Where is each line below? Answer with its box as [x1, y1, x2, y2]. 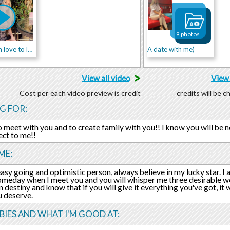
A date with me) [147, 45, 195, 53]
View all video [81, 73, 130, 83]
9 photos [176, 30, 200, 38]
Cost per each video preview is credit [19, 88, 141, 98]
